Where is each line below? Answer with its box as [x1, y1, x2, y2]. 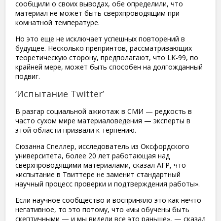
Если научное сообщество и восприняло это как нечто [15, 195, 201, 205]
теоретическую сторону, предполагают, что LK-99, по [15, 52, 198, 62]
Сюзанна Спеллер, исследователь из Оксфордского [15, 141, 189, 151]
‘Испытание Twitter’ [15, 87, 104, 100]
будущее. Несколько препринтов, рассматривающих [15, 43, 192, 53]
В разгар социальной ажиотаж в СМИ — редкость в [15, 106, 192, 116]
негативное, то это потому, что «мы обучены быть [15, 204, 189, 214]
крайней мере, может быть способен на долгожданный [15, 62, 203, 72]
